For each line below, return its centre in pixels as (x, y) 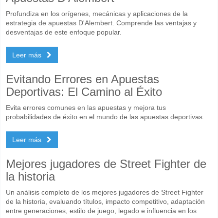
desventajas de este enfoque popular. (64, 32)
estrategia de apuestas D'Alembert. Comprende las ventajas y (101, 23)
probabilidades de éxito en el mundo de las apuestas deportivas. (105, 117)
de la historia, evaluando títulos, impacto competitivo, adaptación (105, 201)
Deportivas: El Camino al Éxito (84, 91)
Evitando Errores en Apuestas (82, 79)
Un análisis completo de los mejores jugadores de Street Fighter (105, 192)
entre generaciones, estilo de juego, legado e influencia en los (101, 210)
